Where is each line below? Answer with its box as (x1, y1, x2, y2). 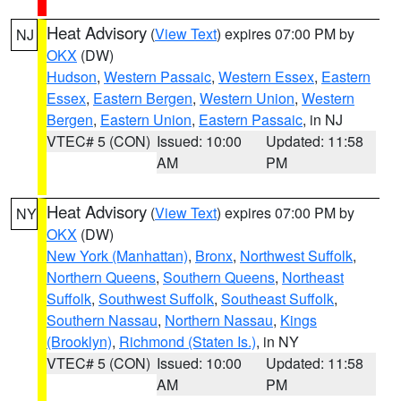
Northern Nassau (165, 310, 273, 330)
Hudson (47, 66, 97, 87)
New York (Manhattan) (47, 245, 188, 266)
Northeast (282, 267, 344, 287)
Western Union (200, 88, 294, 108)
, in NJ (303, 109, 343, 130)
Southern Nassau (47, 310, 158, 330)
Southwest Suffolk (98, 288, 214, 309)
